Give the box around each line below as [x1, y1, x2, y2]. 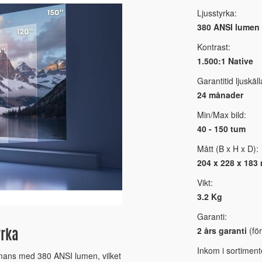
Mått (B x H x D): [196, 142, 258, 154]
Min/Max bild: [196, 108, 246, 120]
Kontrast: [196, 40, 230, 53]
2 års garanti [196, 224, 247, 236]
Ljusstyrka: [196, 6, 237, 19]
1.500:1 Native [196, 54, 253, 67]
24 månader [196, 88, 243, 101]
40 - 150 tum [196, 122, 246, 135]
